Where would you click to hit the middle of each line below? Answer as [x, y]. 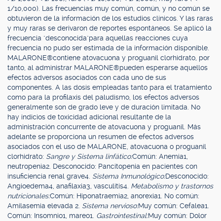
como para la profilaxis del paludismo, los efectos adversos [103, 97]
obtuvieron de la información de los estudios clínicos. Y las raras [110, 18]
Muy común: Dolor [177, 216]
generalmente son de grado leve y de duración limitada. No [104, 107]
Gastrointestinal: [122, 216]
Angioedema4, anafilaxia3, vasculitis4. [69, 186]
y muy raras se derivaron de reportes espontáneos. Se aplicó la [110, 28]
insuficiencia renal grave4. [50, 176]
